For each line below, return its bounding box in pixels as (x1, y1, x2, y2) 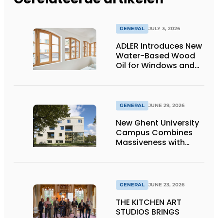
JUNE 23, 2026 (148, 182, 184, 188)
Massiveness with (116, 136, 185, 148)
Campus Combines (116, 127, 193, 138)
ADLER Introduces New (116, 40, 202, 52)
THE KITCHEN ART (116, 197, 182, 208)
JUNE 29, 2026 (148, 102, 184, 109)
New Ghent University (116, 117, 199, 128)
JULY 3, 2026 (148, 25, 180, 32)
